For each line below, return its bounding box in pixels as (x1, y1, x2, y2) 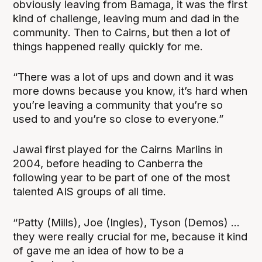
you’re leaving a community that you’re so (13, 98, 223, 112)
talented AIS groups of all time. (13, 185, 167, 199)
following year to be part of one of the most (13, 171, 230, 185)
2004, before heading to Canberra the (13, 157, 204, 171)
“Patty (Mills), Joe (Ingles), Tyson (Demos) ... (13, 215, 240, 229)
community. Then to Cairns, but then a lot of (13, 26, 231, 40)
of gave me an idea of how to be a (13, 243, 184, 257)
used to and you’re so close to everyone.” (13, 112, 224, 126)
